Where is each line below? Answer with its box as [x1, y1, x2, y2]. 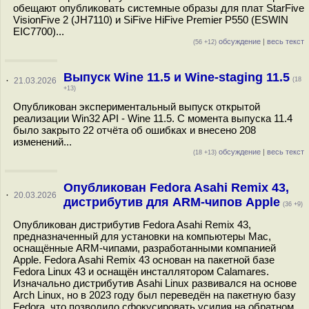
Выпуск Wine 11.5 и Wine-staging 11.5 [63, 70, 290, 84]
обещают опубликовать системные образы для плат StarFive [13, 2, 304, 14]
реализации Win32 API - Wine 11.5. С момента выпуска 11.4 [13, 112, 292, 124]
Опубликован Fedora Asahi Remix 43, [63, 181, 289, 195]
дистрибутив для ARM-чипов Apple [63, 195, 280, 209]
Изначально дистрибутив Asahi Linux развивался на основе [13, 277, 297, 289]
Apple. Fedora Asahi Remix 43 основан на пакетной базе [13, 254, 275, 266]
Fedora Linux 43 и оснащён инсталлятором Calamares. [13, 266, 269, 277]
